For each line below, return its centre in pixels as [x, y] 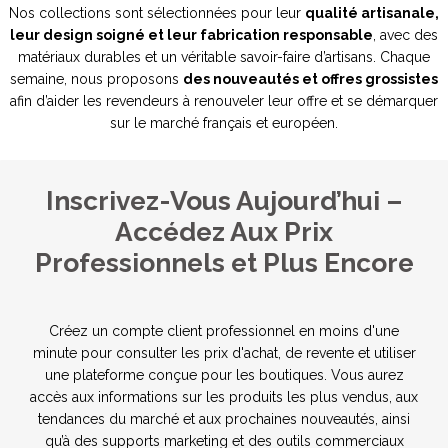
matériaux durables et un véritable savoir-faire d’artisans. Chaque [224, 56]
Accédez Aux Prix [224, 231]
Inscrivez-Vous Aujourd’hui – [224, 200]
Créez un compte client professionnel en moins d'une [224, 330]
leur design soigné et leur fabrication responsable [191, 34]
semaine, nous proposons [96, 78]
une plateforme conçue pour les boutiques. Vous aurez [224, 374]
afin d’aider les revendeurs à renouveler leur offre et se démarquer [224, 100]
